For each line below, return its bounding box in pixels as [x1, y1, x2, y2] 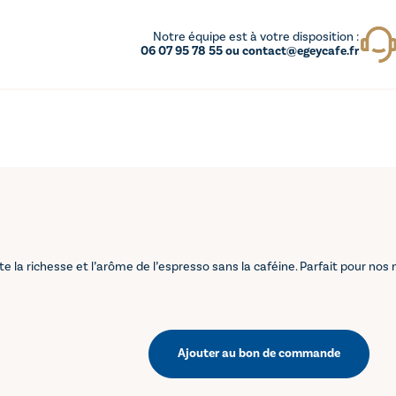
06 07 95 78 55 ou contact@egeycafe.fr [140, 43, 359, 59]
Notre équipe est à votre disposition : [152, 29, 359, 45]
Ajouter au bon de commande [177, 346, 340, 362]
